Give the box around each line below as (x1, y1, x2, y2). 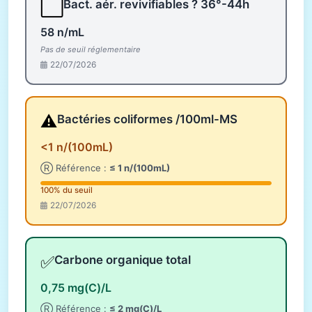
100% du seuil (40, 185, 93, 196)
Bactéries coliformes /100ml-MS (57, 111, 237, 126)
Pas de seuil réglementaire (40, 45, 141, 55)
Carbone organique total (54, 252, 191, 267)
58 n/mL (40, 25, 84, 40)
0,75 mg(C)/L (40, 280, 111, 295)
